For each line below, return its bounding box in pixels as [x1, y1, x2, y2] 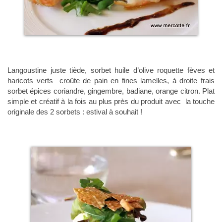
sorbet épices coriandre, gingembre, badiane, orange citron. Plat [7, 87, 215, 96]
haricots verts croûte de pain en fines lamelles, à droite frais [7, 76, 215, 85]
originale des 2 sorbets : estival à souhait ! [7, 108, 142, 116]
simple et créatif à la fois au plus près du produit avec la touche [7, 97, 215, 106]
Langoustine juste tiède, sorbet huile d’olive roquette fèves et [7, 66, 215, 75]
